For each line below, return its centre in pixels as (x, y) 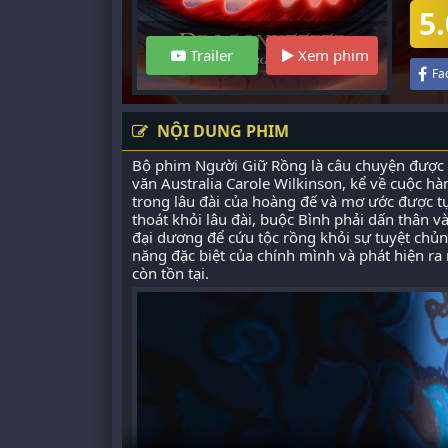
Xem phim (331, 55)
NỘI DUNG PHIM (221, 131)
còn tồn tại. (170, 273)
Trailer (209, 55)
